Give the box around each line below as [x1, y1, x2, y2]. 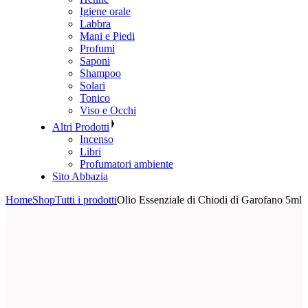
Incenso [80, 133, 113, 146]
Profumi [80, 43, 115, 55]
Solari [80, 80, 105, 92]
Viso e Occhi [80, 104, 136, 117]
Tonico [80, 92, 110, 104]
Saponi [80, 55, 110, 67]
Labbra [80, 18, 111, 30]
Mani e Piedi [80, 30, 135, 43]
